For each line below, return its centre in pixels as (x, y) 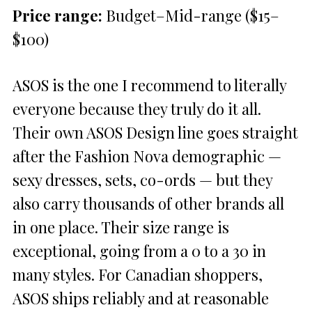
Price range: (57, 15)
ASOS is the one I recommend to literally (149, 85)
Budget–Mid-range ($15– (191, 15)
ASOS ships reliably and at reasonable (141, 298)
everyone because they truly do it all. (137, 108)
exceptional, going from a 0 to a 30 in (139, 250)
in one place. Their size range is (121, 227)
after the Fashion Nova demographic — (147, 156)
